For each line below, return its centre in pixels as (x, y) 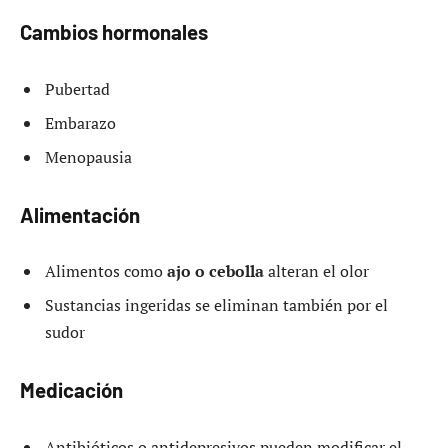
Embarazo (80, 123)
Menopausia (88, 157)
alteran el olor (316, 271)
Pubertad (77, 89)
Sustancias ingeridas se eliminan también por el (216, 305)
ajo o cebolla (215, 271)
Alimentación (80, 214)
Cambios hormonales (114, 32)
